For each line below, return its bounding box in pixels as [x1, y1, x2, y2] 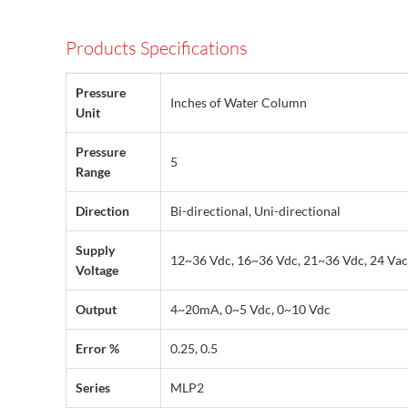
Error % [76, 341, 119, 357]
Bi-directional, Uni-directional [170, 203, 341, 219]
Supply [76, 242, 115, 259]
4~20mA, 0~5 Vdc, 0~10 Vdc [170, 301, 331, 318]
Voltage [76, 262, 118, 279]
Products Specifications [66, 36, 248, 60]
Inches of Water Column [170, 95, 307, 111]
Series [76, 380, 110, 396]
